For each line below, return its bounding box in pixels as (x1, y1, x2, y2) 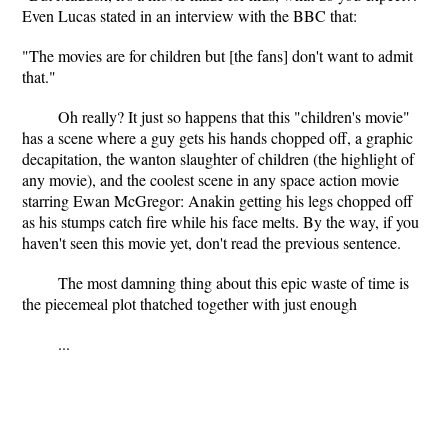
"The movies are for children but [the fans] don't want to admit (22, 45, 413, 66)
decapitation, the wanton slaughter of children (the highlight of (22, 148, 414, 169)
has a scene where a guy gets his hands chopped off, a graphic (22, 127, 413, 148)
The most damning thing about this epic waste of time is (58, 272, 409, 293)
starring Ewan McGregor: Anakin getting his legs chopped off (22, 190, 413, 211)
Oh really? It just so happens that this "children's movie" (58, 106, 410, 127)
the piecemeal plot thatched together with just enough (22, 293, 357, 314)
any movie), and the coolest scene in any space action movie (22, 169, 399, 190)
